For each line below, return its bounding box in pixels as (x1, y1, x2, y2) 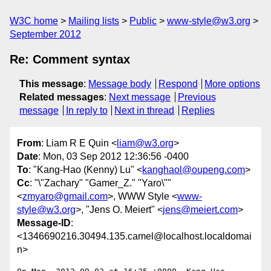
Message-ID (17, 218, 71, 229)
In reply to (65, 105, 108, 116)
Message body (88, 79, 151, 89)
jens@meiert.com (163, 204, 238, 215)
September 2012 (10, 29, 81, 39)
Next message (109, 92, 171, 102)
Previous (177, 92, 216, 102)
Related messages (19, 92, 104, 102)
